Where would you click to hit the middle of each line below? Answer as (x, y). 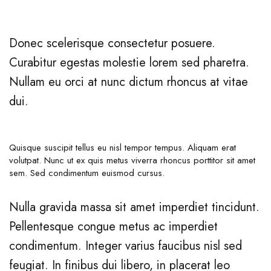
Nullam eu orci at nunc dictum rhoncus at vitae (129, 82)
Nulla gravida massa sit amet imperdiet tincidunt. (134, 207)
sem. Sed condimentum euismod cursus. (87, 173)
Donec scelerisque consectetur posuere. (112, 44)
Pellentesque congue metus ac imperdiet (113, 227)
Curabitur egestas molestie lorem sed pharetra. (129, 63)
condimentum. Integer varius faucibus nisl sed (126, 246)
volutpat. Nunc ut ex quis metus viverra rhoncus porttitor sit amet (132, 161)
